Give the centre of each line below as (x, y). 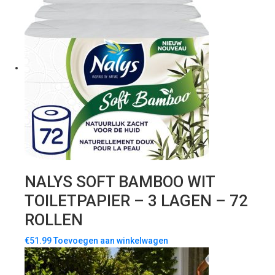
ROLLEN (54, 220)
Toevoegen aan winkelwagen (111, 241)
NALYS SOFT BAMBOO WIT (120, 182)
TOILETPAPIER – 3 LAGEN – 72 (136, 201)
